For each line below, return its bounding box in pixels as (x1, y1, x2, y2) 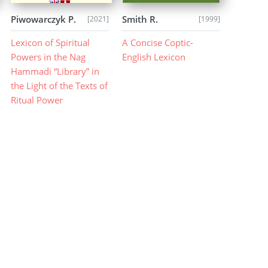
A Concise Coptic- (121, 36, 193, 49)
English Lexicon (121, 51, 185, 63)
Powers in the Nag (10, 51, 86, 63)
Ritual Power (10, 94, 63, 106)
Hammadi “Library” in (10, 65, 99, 78)
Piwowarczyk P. (10, 13, 76, 25)
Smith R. (121, 13, 158, 25)
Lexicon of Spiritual (10, 36, 90, 49)
